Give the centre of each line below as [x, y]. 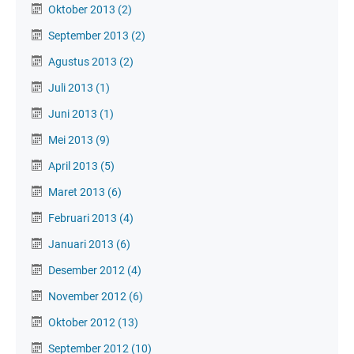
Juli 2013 [72, 87]
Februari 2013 [84, 218]
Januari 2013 [82, 244]
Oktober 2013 [83, 9]
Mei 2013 [72, 139]
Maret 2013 [78, 192]
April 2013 [74, 166]
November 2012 [88, 296]
